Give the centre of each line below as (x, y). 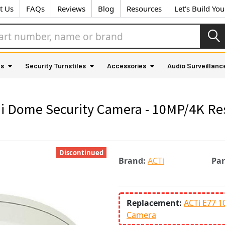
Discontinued (81, 153)
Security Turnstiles (55, 66)
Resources (144, 9)
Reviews (71, 9)
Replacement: (155, 203)
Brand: (132, 161)
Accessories (127, 66)
